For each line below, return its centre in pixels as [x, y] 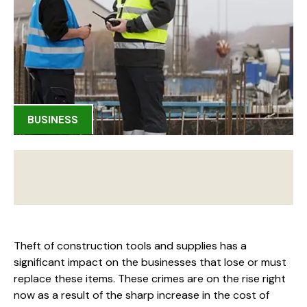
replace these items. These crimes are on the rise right [150, 278]
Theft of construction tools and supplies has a [130, 245]
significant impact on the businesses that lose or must [150, 262]
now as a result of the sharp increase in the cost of [142, 295]
